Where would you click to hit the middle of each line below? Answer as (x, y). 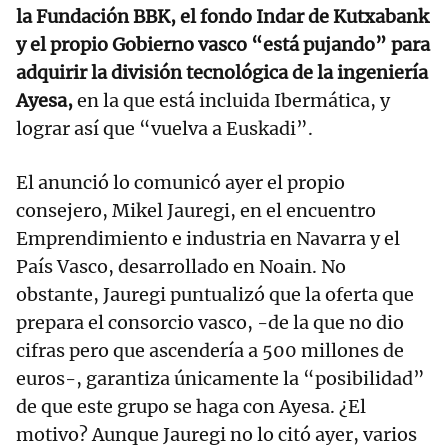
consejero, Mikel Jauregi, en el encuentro (196, 211)
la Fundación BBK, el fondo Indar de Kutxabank (222, 17)
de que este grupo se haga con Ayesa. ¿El (191, 407)
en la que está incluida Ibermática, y (231, 101)
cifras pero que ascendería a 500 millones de (210, 351)
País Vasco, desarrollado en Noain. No (181, 267)
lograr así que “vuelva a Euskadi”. (164, 129)
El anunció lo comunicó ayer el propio (180, 183)
